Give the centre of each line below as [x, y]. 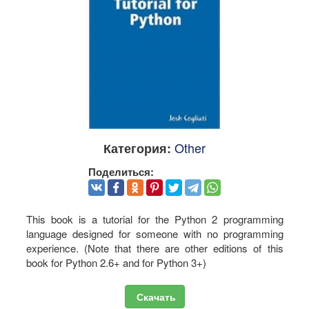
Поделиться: [121, 172]
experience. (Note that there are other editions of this [154, 248]
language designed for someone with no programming [154, 233]
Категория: [137, 149]
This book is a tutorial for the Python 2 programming [154, 219]
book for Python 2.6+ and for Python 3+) [116, 262]
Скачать [154, 297]
